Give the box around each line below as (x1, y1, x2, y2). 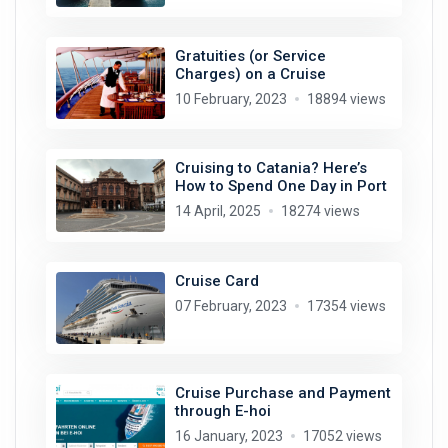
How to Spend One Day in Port (174, 177, 387, 196)
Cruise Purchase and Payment (174, 384, 391, 403)
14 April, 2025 (174, 203, 261, 220)
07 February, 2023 (174, 297, 287, 314)
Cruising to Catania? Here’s (174, 159, 367, 178)
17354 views (306, 297, 386, 314)
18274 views (280, 203, 360, 220)
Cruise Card (174, 271, 259, 290)
